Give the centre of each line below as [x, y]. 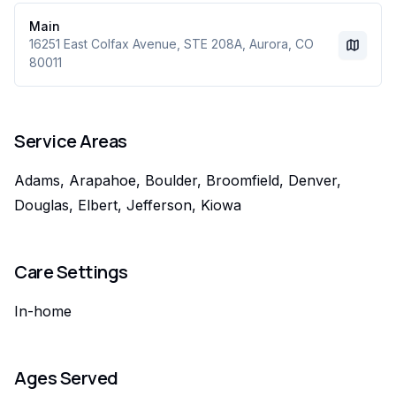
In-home [43, 311]
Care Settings [71, 272]
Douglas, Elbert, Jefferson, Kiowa [128, 205]
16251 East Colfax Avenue [103, 44]
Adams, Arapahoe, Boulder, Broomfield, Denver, [178, 180]
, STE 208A [209, 44]
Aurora [269, 44]
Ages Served [66, 378]
